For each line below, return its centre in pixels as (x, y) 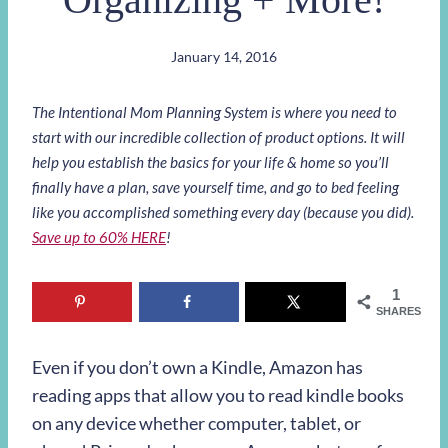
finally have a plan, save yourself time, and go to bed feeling (215, 186)
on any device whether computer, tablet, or (196, 423)
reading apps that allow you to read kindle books (218, 395)
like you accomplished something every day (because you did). (223, 211)
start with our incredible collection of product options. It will (218, 136)
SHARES (398, 310)
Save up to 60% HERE (99, 236)
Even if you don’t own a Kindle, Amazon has (197, 367)
